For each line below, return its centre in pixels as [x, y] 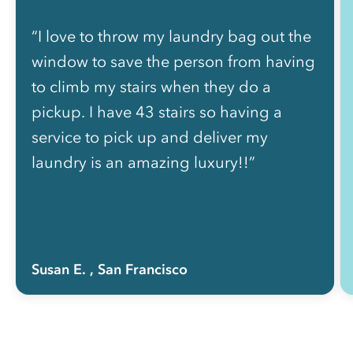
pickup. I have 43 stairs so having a [157, 111]
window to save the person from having [173, 61]
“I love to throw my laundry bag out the [171, 36]
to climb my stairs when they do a [151, 86]
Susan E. [59, 269]
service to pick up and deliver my [150, 137]
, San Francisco [139, 269]
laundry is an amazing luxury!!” [143, 162]
